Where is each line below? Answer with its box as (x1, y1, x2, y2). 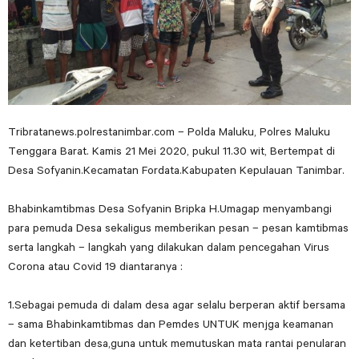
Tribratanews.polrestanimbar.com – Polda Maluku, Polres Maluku (8, 125, 330, 139)
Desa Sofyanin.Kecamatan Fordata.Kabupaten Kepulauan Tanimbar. (8, 163, 345, 177)
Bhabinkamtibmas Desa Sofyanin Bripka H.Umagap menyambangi (8, 202, 332, 216)
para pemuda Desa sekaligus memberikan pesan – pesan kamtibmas (8, 221, 349, 235)
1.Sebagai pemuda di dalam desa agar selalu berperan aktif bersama (8, 298, 345, 312)
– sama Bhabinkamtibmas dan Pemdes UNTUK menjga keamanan (8, 317, 333, 331)
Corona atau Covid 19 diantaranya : (8, 260, 183, 273)
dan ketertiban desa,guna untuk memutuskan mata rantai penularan (8, 337, 346, 350)
